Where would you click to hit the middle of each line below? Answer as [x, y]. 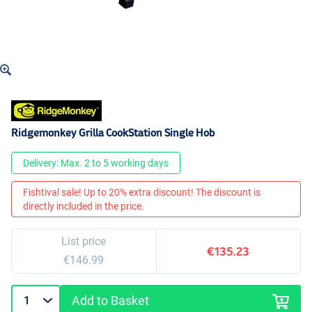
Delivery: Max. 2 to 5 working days [96, 163]
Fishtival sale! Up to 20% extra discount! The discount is [142, 193]
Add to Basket [111, 301]
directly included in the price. [84, 206]
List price [84, 242]
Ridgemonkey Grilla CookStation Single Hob [113, 133]
